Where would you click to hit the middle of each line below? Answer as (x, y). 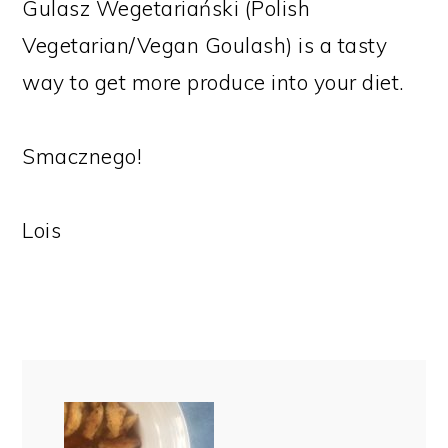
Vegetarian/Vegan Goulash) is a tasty (205, 45)
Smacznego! (82, 156)
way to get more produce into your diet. (213, 82)
